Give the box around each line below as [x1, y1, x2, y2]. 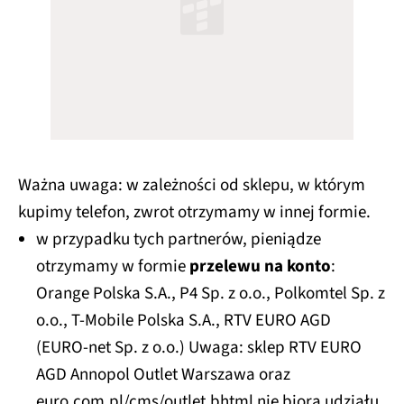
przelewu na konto [189, 254, 331, 280]
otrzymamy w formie [36, 254, 189, 280]
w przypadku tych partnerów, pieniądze [36, 227, 321, 252]
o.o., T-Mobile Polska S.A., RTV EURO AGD [36, 308, 331, 334]
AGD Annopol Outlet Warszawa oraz [36, 363, 290, 388]
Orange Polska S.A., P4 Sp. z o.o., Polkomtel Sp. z [36, 281, 385, 307]
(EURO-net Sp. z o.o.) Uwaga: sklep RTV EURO [36, 335, 362, 361]
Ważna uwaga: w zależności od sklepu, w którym [18, 173, 365, 198]
